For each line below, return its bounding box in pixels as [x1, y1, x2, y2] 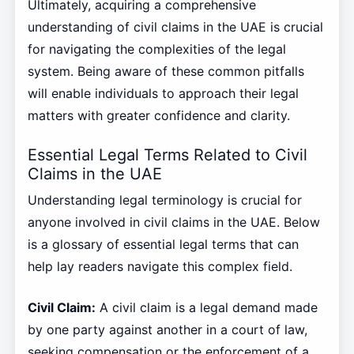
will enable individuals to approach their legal [27, 85, 299, 102]
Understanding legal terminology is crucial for [27, 191, 302, 208]
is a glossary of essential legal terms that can [27, 235, 299, 252]
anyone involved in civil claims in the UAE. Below [27, 213, 320, 230]
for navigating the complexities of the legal [27, 41, 286, 58]
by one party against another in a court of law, [27, 321, 307, 337]
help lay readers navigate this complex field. [27, 258, 292, 274]
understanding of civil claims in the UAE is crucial [27, 19, 323, 36]
